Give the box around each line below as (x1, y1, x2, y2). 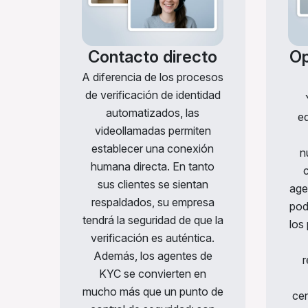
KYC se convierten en (99, 267, 206, 281)
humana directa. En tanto (91, 159, 214, 174)
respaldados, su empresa (91, 195, 214, 210)
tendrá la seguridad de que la (82, 213, 223, 228)
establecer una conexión (91, 142, 214, 156)
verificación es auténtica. (91, 231, 214, 245)
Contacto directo (88, 47, 217, 67)
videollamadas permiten (94, 124, 211, 138)
